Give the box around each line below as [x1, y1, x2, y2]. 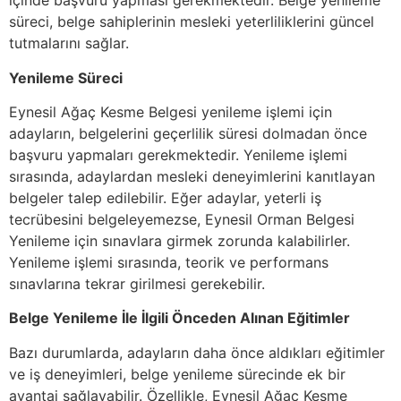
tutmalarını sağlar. [9, 34, 129, 53]
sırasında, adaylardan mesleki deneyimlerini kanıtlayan [9, 167, 375, 186]
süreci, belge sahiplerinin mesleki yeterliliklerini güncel [9, 13, 374, 31]
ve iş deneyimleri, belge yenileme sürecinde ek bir [9, 364, 346, 383]
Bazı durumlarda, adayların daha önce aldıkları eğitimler [9, 343, 385, 362]
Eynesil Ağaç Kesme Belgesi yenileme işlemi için [9, 103, 332, 122]
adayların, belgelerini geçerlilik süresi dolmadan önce [9, 124, 367, 143]
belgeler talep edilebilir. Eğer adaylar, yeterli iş [9, 189, 321, 208]
